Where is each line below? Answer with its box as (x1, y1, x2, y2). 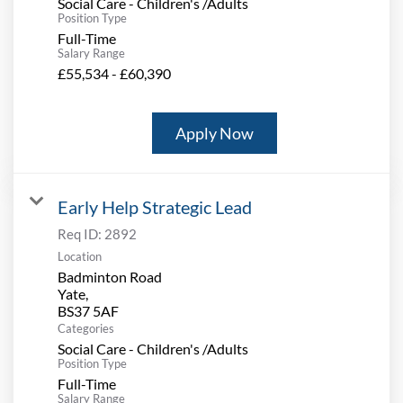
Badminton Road (58, 268, 162, 286)
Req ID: (58, 226, 104, 243)
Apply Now (175, 123, 254, 144)
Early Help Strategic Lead (58, 196, 252, 219)
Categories (58, 321, 114, 336)
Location (58, 249, 102, 264)
